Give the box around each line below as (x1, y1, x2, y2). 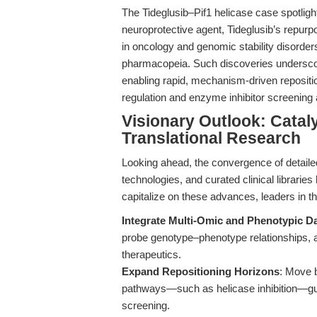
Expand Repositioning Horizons (122, 265, 279, 277)
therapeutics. (122, 248, 181, 260)
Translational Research (122, 129, 301, 147)
